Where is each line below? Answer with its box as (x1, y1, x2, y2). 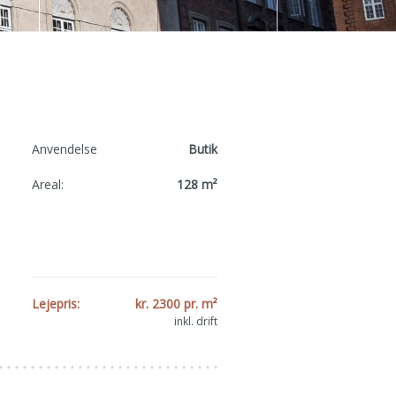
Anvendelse (32, 141, 97, 157)
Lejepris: (32, 295, 80, 312)
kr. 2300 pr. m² (135, 295, 217, 312)
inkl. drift (174, 314, 217, 329)
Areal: (32, 176, 64, 193)
